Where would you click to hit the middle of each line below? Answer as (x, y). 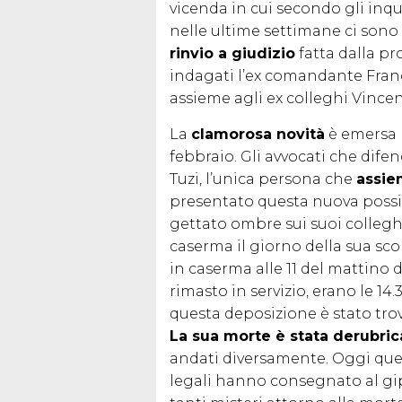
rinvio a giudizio (232, 53)
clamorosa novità (258, 134)
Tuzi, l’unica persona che (263, 179)
